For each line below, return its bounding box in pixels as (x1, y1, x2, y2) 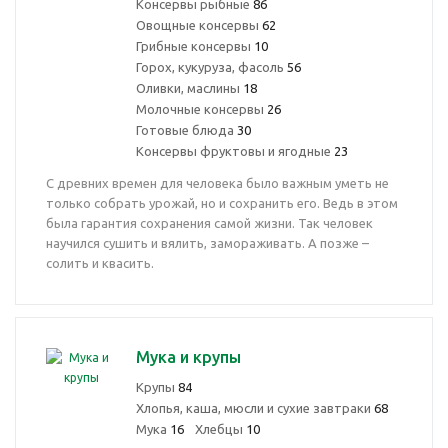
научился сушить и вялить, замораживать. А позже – (46, 236, 369, 250)
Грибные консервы (136, 39, 254, 53)
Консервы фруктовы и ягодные (136, 144, 334, 158)
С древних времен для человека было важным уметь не (46, 176, 389, 190)
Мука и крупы (136, 348, 241, 366)
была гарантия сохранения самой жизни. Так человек (46, 216, 373, 230)
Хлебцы (195, 422, 246, 436)
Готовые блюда (136, 123, 237, 137)
